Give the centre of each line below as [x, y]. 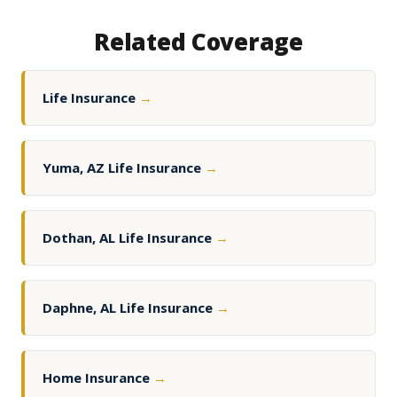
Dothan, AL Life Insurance [129, 238]
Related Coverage [198, 42]
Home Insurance [98, 378]
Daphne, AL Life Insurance [129, 308]
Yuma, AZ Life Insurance [124, 168]
